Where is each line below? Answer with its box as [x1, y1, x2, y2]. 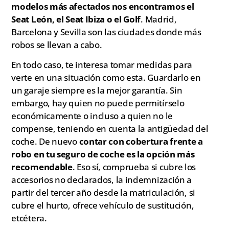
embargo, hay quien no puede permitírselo [11, 97, 185, 109]
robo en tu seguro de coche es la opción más [11, 148, 195, 160]
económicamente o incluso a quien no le [11, 109, 173, 122]
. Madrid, [141, 13, 177, 25]
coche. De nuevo [11, 135, 79, 147]
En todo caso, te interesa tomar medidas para [11, 58, 193, 71]
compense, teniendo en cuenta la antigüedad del [11, 122, 209, 134]
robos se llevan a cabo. [11, 38, 102, 51]
